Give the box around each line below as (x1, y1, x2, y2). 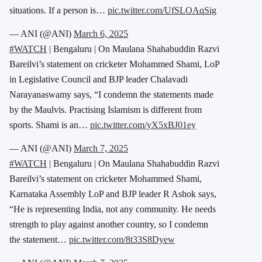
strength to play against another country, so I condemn (9, 219, 208, 229)
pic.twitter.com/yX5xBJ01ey (90, 119, 196, 130)
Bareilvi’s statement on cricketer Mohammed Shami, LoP (9, 58, 219, 69)
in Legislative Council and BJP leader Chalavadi (9, 74, 188, 84)
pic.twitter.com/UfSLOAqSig (108, 5, 216, 15)
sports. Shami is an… (9, 119, 90, 130)
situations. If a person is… (9, 5, 108, 15)
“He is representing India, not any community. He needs (9, 204, 216, 214)
